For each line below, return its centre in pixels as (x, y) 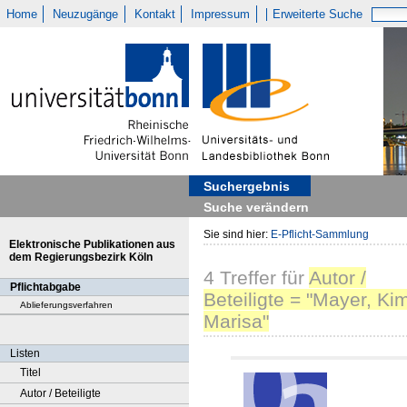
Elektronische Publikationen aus (92, 244)
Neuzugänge (86, 14)
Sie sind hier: (237, 234)
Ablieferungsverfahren (66, 305)
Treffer (245, 278)
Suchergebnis (247, 186)
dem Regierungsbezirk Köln (81, 257)
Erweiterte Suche (318, 14)
